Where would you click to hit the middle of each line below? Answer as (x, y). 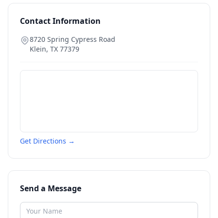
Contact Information (60, 21)
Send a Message (51, 188)
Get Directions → (47, 141)
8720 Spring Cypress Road (73, 39)
